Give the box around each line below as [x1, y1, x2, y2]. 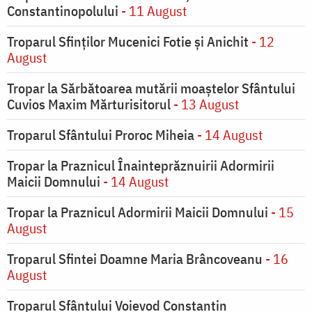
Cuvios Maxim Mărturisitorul [7, 95, 171, 114]
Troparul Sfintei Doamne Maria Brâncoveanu [7, 249, 263, 269]
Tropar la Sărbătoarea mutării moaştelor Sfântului [7, 79, 295, 98]
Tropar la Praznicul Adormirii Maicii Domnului [7, 203, 268, 222]
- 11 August [118, 1, 187, 21]
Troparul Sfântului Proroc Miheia [7, 125, 194, 145]
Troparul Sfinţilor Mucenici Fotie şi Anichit [7, 32, 249, 52]
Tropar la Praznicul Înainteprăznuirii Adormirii [7, 156, 274, 175]
